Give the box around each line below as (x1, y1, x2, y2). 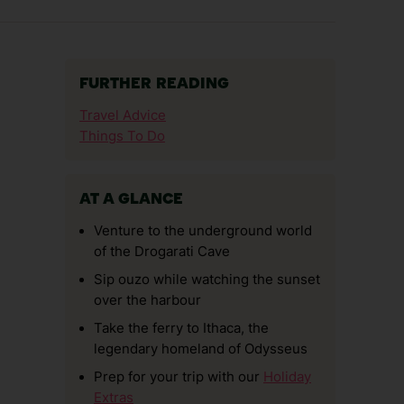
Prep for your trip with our (94, 369, 263, 385)
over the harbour (94, 292, 201, 308)
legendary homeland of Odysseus (94, 341, 308, 357)
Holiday (263, 369, 311, 385)
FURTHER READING (79, 77, 229, 92)
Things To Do (79, 128, 165, 144)
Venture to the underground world (94, 223, 312, 239)
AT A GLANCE (79, 192, 183, 207)
